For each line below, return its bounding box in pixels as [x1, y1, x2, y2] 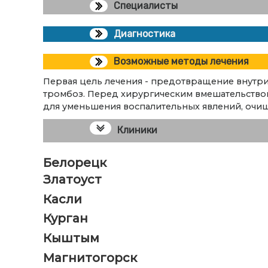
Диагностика [114, 28, 175, 39]
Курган [43, 211, 88, 226]
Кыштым [43, 231, 99, 246]
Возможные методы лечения [114, 56, 249, 68]
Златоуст [43, 172, 102, 187]
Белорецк [43, 155, 106, 170]
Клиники [117, 124, 157, 136]
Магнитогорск [43, 250, 137, 265]
